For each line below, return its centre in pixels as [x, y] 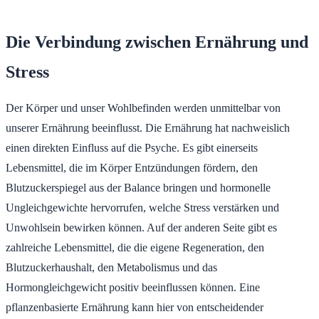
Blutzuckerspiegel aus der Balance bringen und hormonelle [138, 187]
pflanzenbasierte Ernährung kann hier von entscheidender [135, 307]
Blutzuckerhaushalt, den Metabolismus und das [111, 267]
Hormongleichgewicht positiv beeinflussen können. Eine [133, 287]
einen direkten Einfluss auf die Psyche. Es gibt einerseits [132, 147]
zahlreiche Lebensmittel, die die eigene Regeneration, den [135, 247]
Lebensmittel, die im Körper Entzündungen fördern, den [132, 167]
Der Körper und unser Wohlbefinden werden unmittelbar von [143, 108]
